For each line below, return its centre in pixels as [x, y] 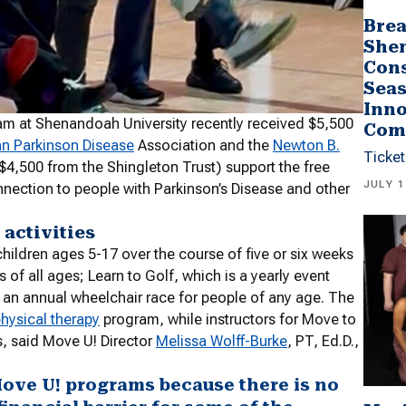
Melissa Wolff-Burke [222, 342]
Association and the [203, 146]
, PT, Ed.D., [323, 342]
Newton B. [306, 146]
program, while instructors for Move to [228, 320]
